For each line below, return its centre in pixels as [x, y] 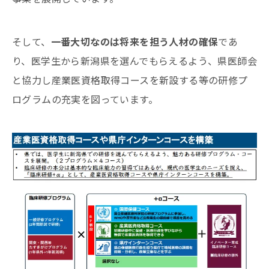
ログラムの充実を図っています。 [85, 99]
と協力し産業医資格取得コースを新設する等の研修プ [130, 80]
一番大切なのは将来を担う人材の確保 [134, 41]
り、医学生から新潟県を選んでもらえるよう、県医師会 [134, 60]
